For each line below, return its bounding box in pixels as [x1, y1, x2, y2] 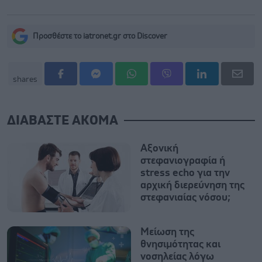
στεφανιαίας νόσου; [140, 192, 230, 203]
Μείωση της [140, 226, 194, 237]
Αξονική [140, 143, 178, 154]
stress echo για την [140, 167, 230, 178]
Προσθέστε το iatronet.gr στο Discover [33, 32, 167, 40]
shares [13, 75, 37, 84]
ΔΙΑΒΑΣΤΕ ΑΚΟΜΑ [7, 114, 118, 127]
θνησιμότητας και [140, 239, 220, 250]
